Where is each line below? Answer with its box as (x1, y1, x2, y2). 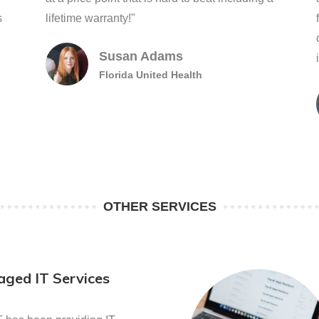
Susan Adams (98, 49, 183, 63)
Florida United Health (98, 69, 202, 80)
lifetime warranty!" (45, 12, 135, 24)
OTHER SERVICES (103, 199, 216, 214)
